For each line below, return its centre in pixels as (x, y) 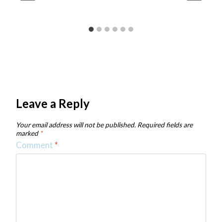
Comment (35, 145)
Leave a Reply (53, 104)
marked (28, 134)
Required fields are (165, 125)
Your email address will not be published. (76, 125)
